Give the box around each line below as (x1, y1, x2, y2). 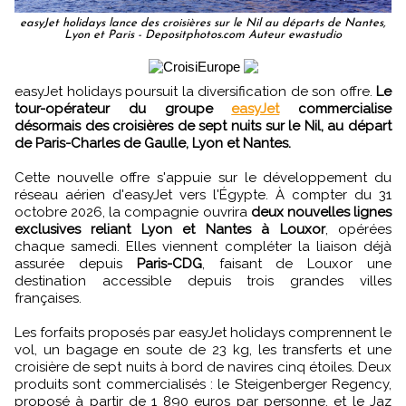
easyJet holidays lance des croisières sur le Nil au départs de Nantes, (20, 16, 386, 29)
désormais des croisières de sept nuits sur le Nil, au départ (14, 117, 391, 134)
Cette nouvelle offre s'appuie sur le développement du (14, 169, 391, 186)
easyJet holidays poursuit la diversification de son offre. (23, 82, 376, 100)
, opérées (324, 220, 392, 237)
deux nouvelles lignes (250, 203, 392, 220)
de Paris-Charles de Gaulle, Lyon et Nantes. (14, 134, 291, 151)
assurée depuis (14, 255, 137, 272)
